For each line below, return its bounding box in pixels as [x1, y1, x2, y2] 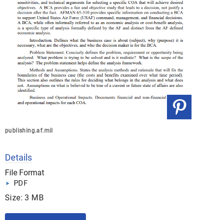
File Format [5, 168, 44, 177]
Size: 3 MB [5, 193, 44, 202]
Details [5, 152, 32, 163]
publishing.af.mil [5, 127, 53, 134]
